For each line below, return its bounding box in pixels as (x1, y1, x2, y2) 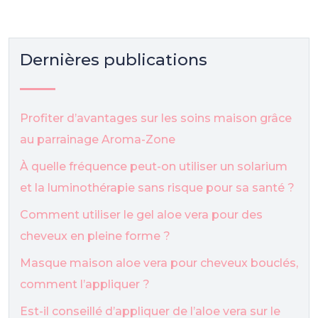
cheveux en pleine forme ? (20, 229, 170, 243)
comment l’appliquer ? (20, 278, 150, 291)
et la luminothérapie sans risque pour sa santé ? (20, 181, 295, 194)
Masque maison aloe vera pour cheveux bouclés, (20, 256, 298, 270)
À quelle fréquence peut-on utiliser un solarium (20, 160, 287, 173)
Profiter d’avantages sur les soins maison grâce (20, 111, 292, 125)
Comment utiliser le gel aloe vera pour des (20, 208, 263, 221)
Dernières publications (20, 50, 207, 70)
